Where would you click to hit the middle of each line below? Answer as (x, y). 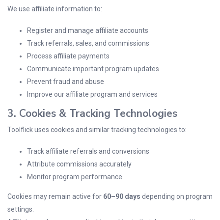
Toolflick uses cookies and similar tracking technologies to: (97, 130)
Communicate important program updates (93, 69)
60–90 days (122, 196)
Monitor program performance (75, 177)
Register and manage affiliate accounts (88, 30)
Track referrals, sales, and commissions (88, 43)
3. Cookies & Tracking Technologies (92, 113)
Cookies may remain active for (55, 196)
